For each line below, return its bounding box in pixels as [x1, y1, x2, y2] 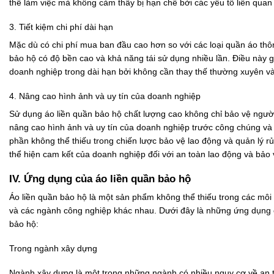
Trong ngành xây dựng [9, 243, 97, 254]
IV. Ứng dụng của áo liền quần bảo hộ [9, 172, 191, 185]
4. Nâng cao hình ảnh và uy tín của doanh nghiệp [9, 91, 201, 102]
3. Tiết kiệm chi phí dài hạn [9, 22, 113, 32]
